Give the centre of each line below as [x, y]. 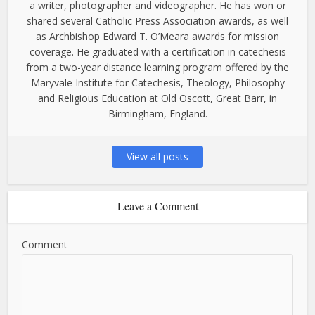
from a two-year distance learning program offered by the [157, 67]
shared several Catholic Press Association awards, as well [157, 21]
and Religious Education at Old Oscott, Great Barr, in [157, 98]
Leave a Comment [157, 206]
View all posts [157, 157]
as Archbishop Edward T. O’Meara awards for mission [157, 37]
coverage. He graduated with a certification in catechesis [157, 52]
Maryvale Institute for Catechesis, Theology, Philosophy [157, 83]
